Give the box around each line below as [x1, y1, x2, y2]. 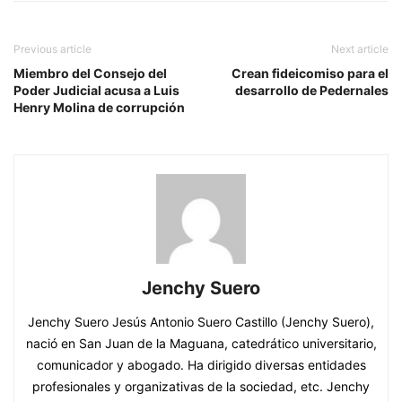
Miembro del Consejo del [13, 66, 167, 82]
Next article [331, 42, 389, 57]
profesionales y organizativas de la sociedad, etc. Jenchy [32, 379, 370, 395]
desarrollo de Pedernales [235, 83, 389, 99]
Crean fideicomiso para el [232, 66, 389, 82]
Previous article [13, 42, 92, 57]
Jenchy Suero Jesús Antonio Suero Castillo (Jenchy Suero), [28, 314, 374, 330]
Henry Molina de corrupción [13, 100, 185, 116]
